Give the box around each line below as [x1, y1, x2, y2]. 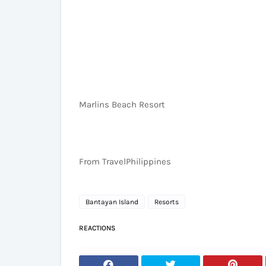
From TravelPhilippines [79, 156, 171, 167]
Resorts [154, 198, 179, 206]
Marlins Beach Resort [79, 99, 165, 110]
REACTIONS [79, 224, 115, 232]
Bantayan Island [85, 198, 138, 206]
